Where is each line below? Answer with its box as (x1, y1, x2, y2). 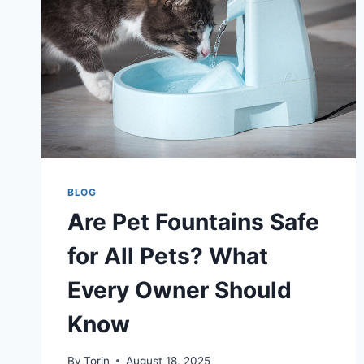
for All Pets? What (67, 241, 268, 270)
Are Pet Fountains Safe (67, 207, 319, 236)
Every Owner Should (67, 275, 292, 304)
